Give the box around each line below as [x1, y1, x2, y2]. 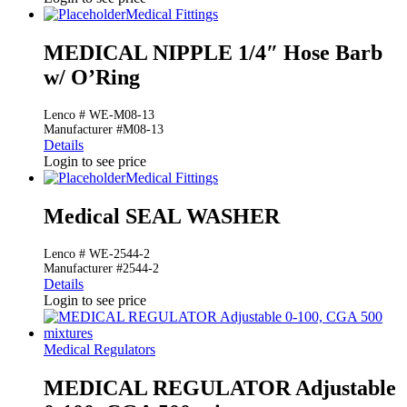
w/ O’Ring [44, 65, 140, 89]
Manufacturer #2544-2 [44, 261, 159, 275]
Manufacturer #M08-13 [44, 122, 164, 136]
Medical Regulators [44, 341, 155, 357]
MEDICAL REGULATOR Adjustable [44, 375, 396, 400]
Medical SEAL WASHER [44, 203, 280, 228]
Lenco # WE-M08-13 [44, 107, 154, 122]
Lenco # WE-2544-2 [44, 246, 150, 261]
